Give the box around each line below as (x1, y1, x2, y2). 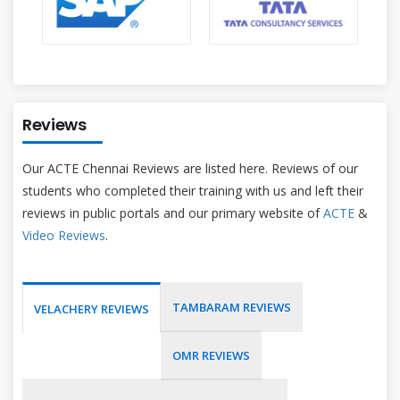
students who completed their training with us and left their (22, 181, 363, 199)
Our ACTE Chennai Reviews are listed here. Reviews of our (22, 159, 358, 177)
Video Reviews (22, 226, 105, 244)
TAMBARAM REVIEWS (172, 298, 291, 315)
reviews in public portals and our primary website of (22, 204, 323, 221)
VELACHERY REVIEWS (34, 300, 149, 317)
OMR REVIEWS (172, 346, 250, 363)
